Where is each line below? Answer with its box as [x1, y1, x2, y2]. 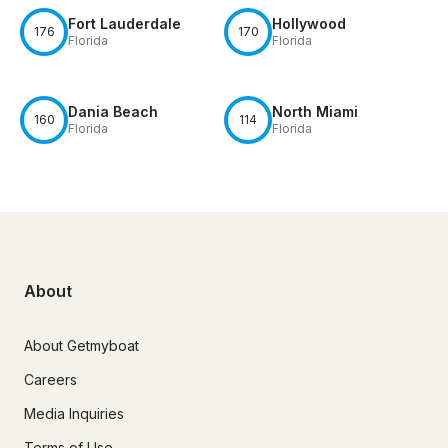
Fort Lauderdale [68, 14, 181, 32]
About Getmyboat [24, 336, 139, 354]
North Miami [272, 102, 358, 120]
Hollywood [272, 14, 346, 32]
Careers [24, 370, 77, 388]
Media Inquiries [24, 404, 124, 422]
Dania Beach [68, 102, 158, 120]
